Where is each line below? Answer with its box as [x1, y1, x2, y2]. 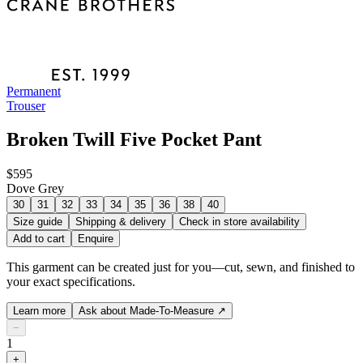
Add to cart [13, 233, 65, 246]
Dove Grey [6, 181, 64, 196]
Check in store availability [179, 216, 300, 228]
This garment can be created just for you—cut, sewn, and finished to [6, 260, 355, 275]
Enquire [78, 233, 113, 246]
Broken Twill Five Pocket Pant [6, 129, 262, 151]
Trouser [6, 98, 45, 113]
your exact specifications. [6, 275, 135, 289]
